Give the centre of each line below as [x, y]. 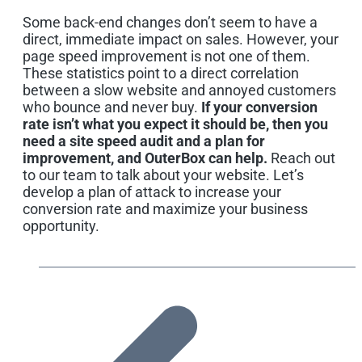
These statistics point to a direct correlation [161, 73]
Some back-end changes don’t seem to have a [170, 22]
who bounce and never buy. [112, 107]
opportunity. [61, 225]
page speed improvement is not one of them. [166, 56]
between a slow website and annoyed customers [179, 90]
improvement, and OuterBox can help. [145, 158]
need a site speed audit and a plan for [144, 141]
